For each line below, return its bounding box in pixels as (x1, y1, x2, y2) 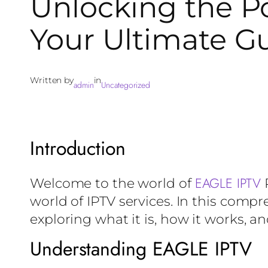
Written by (30, 75, 74, 86)
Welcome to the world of (30, 175, 195, 192)
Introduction (30, 135, 126, 163)
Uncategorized (101, 79, 151, 92)
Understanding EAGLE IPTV (30, 235, 252, 263)
